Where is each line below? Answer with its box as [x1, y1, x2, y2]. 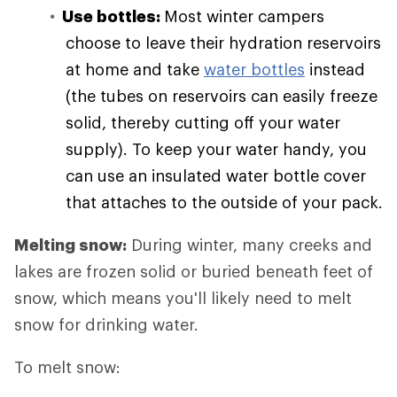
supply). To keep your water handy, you [66, 139, 367, 159]
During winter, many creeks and [127, 235, 372, 254]
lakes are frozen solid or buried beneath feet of [14, 261, 373, 281]
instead [305, 59, 365, 79]
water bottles [204, 59, 305, 79]
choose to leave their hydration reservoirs [66, 33, 381, 52]
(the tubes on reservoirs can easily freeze [66, 86, 378, 105]
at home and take [66, 59, 204, 79]
